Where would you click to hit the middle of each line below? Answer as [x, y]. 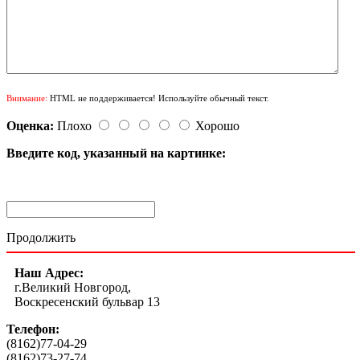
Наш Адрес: [49, 272]
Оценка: [30, 125]
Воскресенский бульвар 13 [87, 301]
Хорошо [217, 125]
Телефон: [33, 329]
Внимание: [27, 98]
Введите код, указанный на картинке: [116, 153]
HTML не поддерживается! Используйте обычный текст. [158, 98]
